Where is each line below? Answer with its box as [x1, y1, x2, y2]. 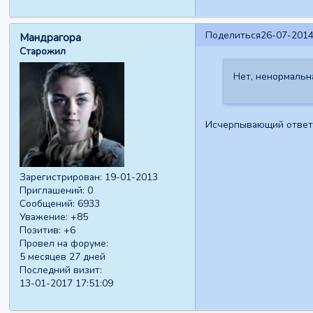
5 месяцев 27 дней [20, 249, 106, 263]
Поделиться [205, 28, 261, 42]
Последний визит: [20, 263, 103, 277]
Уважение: [20, 210, 68, 224]
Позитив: [20, 223, 61, 237]
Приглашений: [20, 183, 85, 197]
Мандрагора [20, 31, 82, 45]
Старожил [20, 45, 66, 59]
